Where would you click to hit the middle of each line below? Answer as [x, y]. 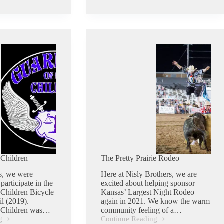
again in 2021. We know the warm [155, 201]
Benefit [111, 15]
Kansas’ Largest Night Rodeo [147, 192]
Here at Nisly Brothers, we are [149, 174]
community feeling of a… [141, 210]
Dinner [111, 23]
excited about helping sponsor [148, 183]
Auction [113, 32]
